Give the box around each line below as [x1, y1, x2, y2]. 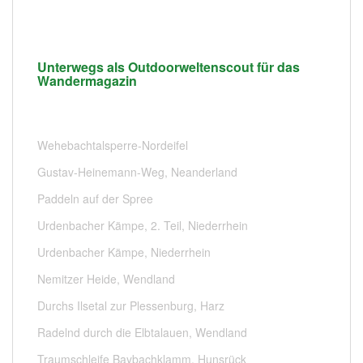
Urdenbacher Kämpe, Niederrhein [37, 243, 211, 260]
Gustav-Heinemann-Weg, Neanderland [37, 163, 237, 180]
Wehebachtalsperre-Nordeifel [37, 136, 188, 153]
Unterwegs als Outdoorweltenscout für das [37, 57, 300, 76]
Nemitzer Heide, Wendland [37, 270, 175, 287]
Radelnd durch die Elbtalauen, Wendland [37, 323, 247, 340]
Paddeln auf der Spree [37, 190, 153, 207]
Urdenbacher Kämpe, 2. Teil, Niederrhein [37, 216, 248, 233]
